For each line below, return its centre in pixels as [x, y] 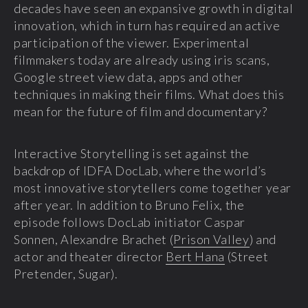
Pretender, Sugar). [66, 274]
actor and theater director [90, 256]
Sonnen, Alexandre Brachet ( [94, 239]
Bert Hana [196, 256]
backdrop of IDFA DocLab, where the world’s [140, 170]
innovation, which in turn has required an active [147, 25]
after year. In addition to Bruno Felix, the [129, 205]
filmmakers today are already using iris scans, [142, 60]
